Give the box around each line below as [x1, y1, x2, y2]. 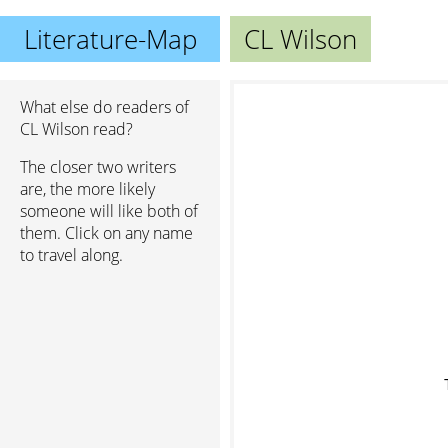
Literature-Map [23, 21, 197, 57]
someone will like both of [20, 200, 198, 222]
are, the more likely [20, 178, 155, 200]
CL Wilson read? [20, 118, 133, 140]
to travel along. [20, 244, 123, 266]
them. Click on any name [20, 222, 193, 244]
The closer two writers [20, 156, 176, 178]
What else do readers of [20, 96, 189, 118]
